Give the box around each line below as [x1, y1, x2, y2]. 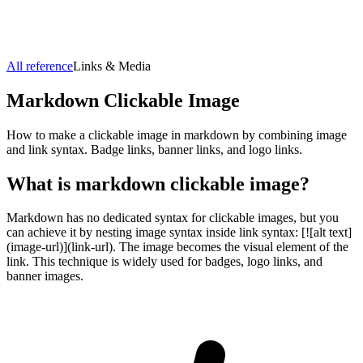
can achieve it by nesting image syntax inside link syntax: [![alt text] [6, 225, 352, 240]
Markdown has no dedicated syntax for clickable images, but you [6, 211, 339, 225]
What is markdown [6, 173, 170, 194]
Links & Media [73, 58, 151, 73]
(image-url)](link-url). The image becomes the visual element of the [6, 240, 348, 254]
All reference [6, 58, 73, 73]
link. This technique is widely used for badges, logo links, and [6, 254, 322, 269]
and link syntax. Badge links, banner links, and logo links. [6, 142, 302, 156]
